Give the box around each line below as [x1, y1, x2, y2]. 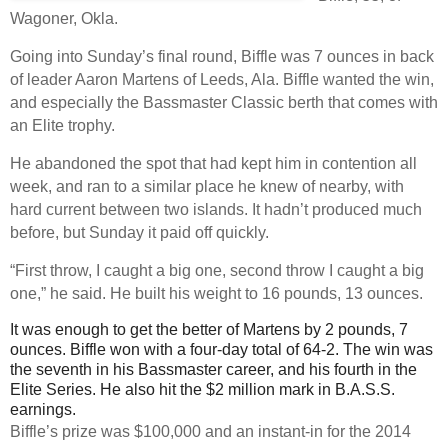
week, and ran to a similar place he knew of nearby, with [10, 177, 404, 195]
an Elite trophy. [10, 116, 115, 134]
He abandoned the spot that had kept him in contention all [10, 154, 417, 172]
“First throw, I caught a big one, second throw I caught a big [10, 261, 424, 279]
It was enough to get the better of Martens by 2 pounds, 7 [10, 320, 408, 338]
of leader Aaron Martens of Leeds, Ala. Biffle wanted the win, [10, 70, 434, 88]
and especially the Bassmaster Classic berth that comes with [10, 93, 438, 111]
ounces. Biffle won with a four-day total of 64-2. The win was [10, 340, 433, 358]
